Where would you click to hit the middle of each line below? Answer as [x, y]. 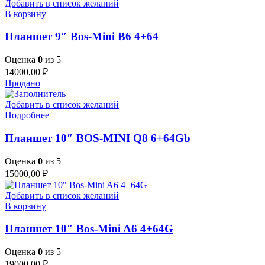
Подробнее [27, 115]
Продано [22, 83]
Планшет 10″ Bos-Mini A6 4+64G [89, 229]
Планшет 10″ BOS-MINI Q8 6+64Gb [98, 138]
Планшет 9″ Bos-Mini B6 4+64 [82, 37]
